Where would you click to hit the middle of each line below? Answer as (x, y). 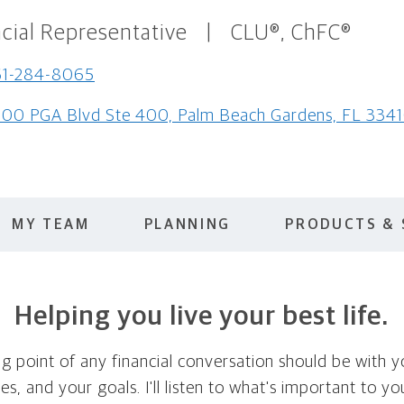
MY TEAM (51, 224)
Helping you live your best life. (202, 316)
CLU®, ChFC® (291, 33)
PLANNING (188, 224)
